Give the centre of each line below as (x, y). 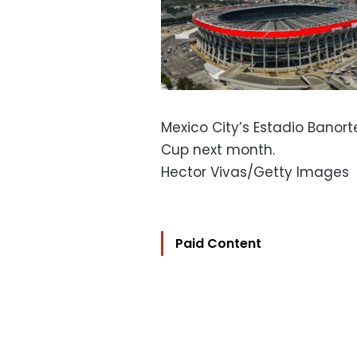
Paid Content (218, 243)
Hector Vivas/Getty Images (255, 172)
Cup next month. (218, 150)
